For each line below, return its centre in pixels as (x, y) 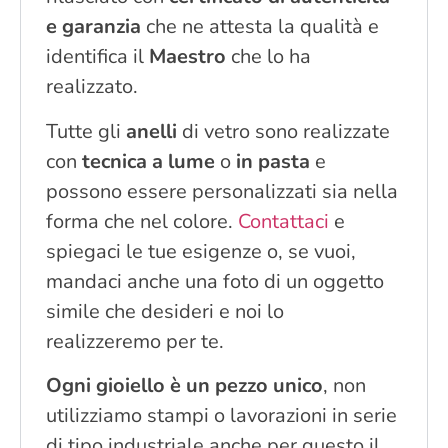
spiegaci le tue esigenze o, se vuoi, (201, 251)
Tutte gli (86, 131)
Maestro (187, 57)
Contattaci (283, 221)
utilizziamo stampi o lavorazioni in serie (221, 416)
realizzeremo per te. (135, 341)
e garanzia (96, 27)
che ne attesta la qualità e (262, 27)
